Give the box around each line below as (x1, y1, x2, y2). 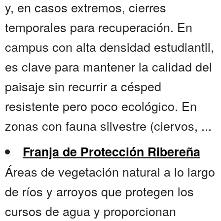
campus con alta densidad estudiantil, (5, 37, 214, 56)
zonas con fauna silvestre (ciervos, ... (5, 116, 212, 135)
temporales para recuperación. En (5, 18, 192, 36)
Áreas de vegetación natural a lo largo (5, 162, 215, 181)
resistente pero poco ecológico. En (5, 97, 197, 115)
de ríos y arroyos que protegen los (5, 182, 194, 200)
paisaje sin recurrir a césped (5, 77, 161, 95)
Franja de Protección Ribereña (23, 143, 200, 161)
